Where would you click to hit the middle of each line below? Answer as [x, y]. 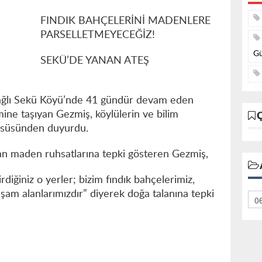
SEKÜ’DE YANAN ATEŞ [95, 61]
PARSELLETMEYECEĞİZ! [98, 35]
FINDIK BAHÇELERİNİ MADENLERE [125, 21]
